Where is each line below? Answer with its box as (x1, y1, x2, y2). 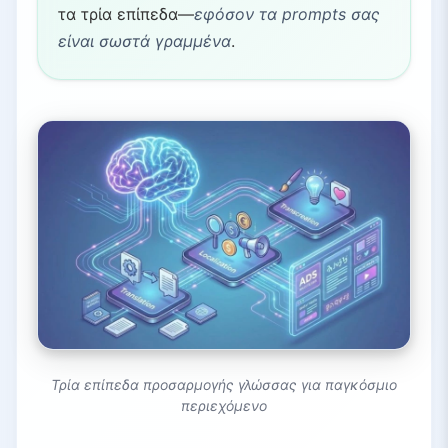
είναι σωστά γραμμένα (58, 31, 231, 52)
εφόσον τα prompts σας (194, 4, 380, 25)
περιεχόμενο (181, 397, 267, 415)
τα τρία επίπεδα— (58, 4, 194, 25)
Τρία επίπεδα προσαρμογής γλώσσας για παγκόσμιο (51, 376, 397, 394)
